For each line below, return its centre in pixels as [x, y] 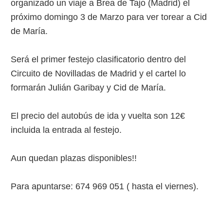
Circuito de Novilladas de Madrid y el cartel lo [99, 74]
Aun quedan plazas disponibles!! [74, 158]
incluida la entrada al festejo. [66, 130]
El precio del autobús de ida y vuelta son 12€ [98, 116]
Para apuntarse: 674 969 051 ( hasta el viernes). [105, 187]
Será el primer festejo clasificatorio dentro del [99, 60]
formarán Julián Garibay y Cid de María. [89, 88]
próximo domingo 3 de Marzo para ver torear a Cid [109, 17]
